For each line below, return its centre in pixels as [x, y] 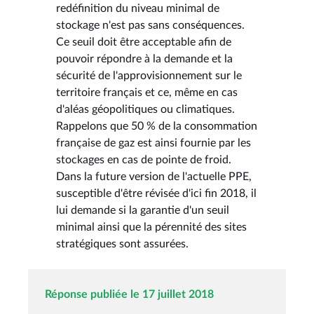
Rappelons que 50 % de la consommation [157, 126]
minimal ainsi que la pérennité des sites [151, 227]
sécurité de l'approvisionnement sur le [149, 75]
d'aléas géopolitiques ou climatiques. [145, 109]
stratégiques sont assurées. [122, 244]
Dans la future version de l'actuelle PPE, [154, 176]
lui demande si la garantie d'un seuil [143, 210]
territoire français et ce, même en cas [147, 92]
